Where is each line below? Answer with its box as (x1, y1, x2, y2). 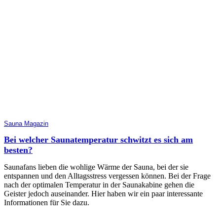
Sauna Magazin (4, 120, 48, 127)
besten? (4, 145, 33, 155)
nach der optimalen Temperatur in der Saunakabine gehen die (4, 180, 194, 189)
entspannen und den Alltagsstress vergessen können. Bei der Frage (4, 171, 211, 180)
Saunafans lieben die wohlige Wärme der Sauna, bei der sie (4, 162, 188, 171)
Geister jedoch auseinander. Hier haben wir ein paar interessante (4, 189, 203, 198)
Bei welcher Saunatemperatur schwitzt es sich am (4, 134, 193, 145)
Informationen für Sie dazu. (4, 198, 89, 207)
